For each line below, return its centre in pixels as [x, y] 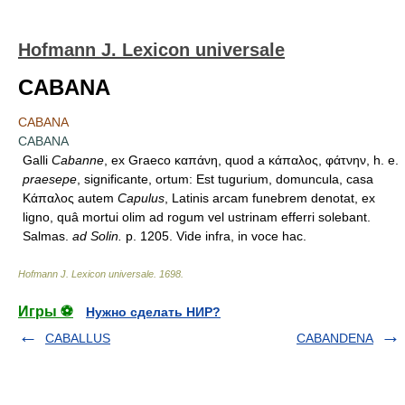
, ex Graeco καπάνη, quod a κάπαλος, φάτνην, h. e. [251, 160]
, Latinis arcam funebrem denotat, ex [270, 198]
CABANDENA [335, 338]
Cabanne [78, 160]
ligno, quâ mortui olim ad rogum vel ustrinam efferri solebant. [197, 217]
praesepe [50, 179]
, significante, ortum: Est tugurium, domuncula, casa [225, 179]
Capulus [141, 198]
